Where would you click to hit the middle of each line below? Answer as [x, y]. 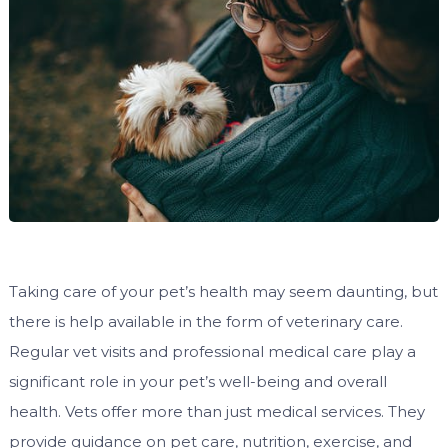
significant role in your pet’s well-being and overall [197, 382]
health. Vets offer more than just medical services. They [216, 412]
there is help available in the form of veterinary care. [205, 322]
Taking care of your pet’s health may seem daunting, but [223, 292]
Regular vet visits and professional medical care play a [212, 352]
